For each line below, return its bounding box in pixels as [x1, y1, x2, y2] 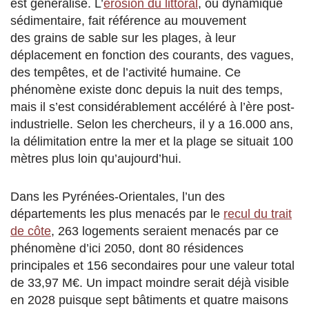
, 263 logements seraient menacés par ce [51, 223, 279, 238]
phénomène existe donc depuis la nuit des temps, [10, 82, 283, 97]
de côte [10, 223, 51, 238]
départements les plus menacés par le [10, 206, 223, 221]
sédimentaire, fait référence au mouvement [10, 13, 246, 28]
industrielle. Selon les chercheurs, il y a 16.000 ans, [10, 117, 293, 131]
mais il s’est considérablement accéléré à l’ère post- [10, 99, 295, 114]
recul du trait [223, 206, 292, 221]
